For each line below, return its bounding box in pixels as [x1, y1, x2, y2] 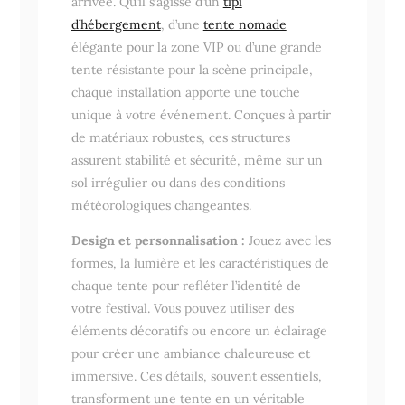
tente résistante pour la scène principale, [71, 61, 313, 78]
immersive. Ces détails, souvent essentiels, [71, 367, 322, 384]
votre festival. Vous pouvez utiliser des [71, 299, 294, 316]
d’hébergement [71, 15, 161, 33]
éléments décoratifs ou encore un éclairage [71, 322, 327, 339]
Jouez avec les [244, 231, 331, 249]
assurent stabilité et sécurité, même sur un [71, 151, 323, 168]
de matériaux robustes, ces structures [71, 128, 290, 146]
